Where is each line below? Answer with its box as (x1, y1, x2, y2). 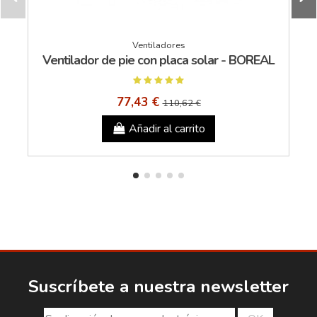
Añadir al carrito (129, 121, 206, 137)
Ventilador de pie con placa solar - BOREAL (42, 51, 275, 69)
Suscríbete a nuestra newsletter (28, 275, 289, 299)
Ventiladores (132, 38, 185, 52)
